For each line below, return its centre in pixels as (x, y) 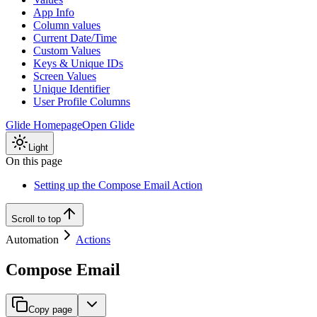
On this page (34, 161)
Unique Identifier (71, 88)
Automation (32, 239)
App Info (54, 12)
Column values (67, 25)
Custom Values (67, 50)
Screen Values (65, 76)
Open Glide (108, 125)
